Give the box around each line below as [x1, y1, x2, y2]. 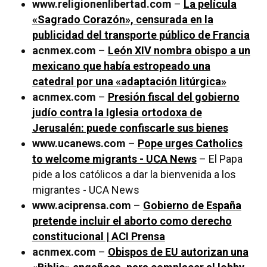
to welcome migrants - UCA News [32, 153, 197, 166]
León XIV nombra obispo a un [107, 44, 250, 57]
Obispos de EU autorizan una [107, 246, 249, 259]
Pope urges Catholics [137, 137, 243, 150]
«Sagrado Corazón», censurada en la [32, 13, 213, 26]
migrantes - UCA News [32, 184, 139, 197]
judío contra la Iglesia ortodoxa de [32, 106, 202, 119]
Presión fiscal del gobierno [107, 91, 240, 104]
